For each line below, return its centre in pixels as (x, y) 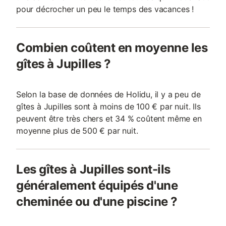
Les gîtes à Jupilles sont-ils (93, 169)
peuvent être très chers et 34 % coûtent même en (109, 119)
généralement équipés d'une (97, 185)
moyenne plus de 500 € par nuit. (77, 131)
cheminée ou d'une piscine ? (97, 202)
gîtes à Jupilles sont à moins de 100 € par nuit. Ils (108, 106)
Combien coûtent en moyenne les (112, 48)
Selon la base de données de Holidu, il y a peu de (108, 94)
